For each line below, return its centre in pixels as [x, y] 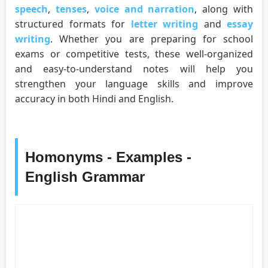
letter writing [164, 24]
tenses [71, 9]
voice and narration [144, 9]
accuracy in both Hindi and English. [94, 99]
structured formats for [73, 24]
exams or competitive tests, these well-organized [134, 54]
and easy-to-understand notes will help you [134, 69]
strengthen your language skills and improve [134, 84]
